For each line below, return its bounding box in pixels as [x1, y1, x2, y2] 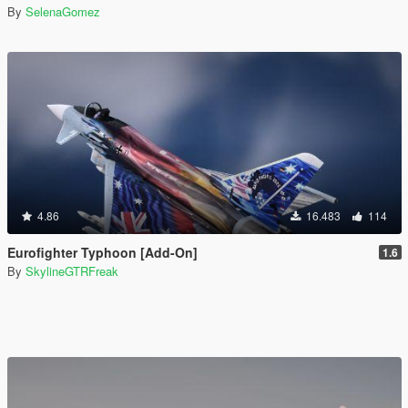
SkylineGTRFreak [25, 262, 118, 280]
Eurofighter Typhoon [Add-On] [7, 243, 198, 261]
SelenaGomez [25, 3, 100, 20]
